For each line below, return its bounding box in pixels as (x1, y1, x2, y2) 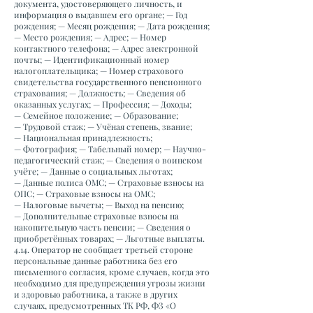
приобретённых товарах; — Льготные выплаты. (14, 233, 205, 244)
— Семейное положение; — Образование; (14, 110, 178, 121)
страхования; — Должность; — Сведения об (14, 87, 186, 99)
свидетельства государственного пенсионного (14, 76, 202, 87)
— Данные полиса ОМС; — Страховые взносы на (14, 177, 204, 188)
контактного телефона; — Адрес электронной (14, 43, 198, 54)
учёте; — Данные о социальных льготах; (14, 166, 173, 177)
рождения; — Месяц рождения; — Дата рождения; (14, 20, 210, 31)
